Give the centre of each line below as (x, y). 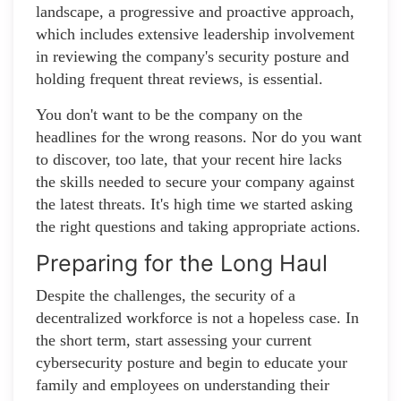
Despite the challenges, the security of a (166, 296)
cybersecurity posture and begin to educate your (192, 363)
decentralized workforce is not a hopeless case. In (197, 318)
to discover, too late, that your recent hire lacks (189, 160)
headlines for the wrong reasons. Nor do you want (199, 137)
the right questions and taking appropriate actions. (198, 227)
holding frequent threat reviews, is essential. (179, 79)
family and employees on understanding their (183, 385)
